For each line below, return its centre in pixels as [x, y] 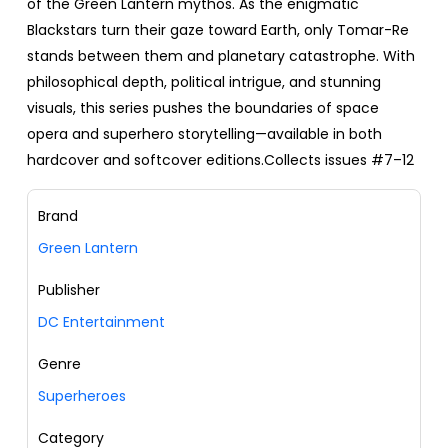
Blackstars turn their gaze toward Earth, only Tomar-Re [218, 30]
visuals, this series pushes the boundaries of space [203, 108]
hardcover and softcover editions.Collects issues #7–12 [220, 160]
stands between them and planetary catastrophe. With [221, 56]
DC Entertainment [101, 322]
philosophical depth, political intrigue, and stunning [204, 82]
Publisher [69, 290]
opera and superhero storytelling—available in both [204, 134]
